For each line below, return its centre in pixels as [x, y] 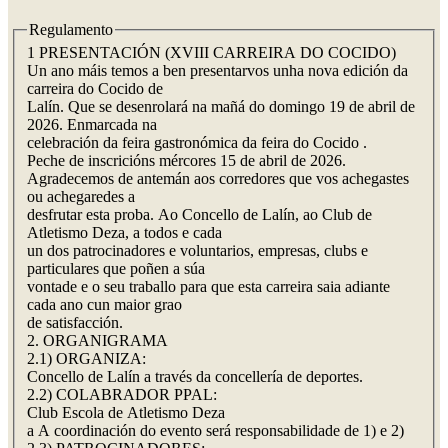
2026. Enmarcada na [92, 125]
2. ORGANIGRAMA [97, 341]
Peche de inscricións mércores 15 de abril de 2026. [186, 161]
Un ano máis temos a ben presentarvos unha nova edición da [217, 71]
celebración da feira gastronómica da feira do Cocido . [197, 143]
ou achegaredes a [81, 197]
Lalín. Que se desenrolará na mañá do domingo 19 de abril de [221, 107]
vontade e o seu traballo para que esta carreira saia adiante [208, 287]
